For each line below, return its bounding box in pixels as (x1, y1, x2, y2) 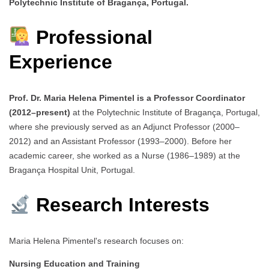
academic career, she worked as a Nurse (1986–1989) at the (9, 150, 240, 160)
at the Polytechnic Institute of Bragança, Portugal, (70, 107, 260, 117)
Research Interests (31, 194, 210, 216)
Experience (9, 51, 112, 73)
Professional (31, 26, 153, 49)
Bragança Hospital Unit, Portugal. (9, 165, 135, 175)
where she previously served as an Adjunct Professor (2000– (9, 121, 240, 131)
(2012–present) (9, 107, 70, 117)
